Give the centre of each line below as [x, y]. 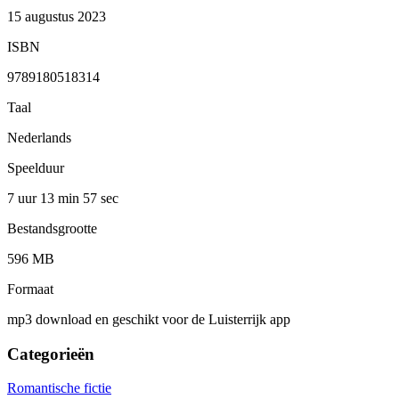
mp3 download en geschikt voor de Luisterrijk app [149, 319]
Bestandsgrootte [52, 228]
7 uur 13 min [45, 198]
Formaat [30, 289]
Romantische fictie [59, 388]
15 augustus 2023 [57, 16]
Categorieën [51, 354]
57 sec [101, 198]
